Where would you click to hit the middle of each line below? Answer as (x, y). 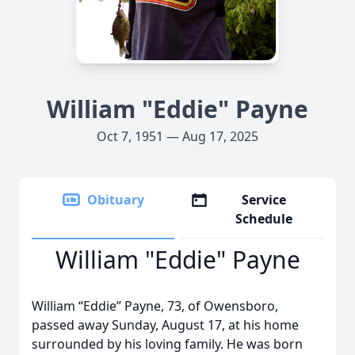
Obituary (116, 200)
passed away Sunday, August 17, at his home (165, 325)
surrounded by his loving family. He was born (167, 344)
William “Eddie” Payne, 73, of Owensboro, (155, 306)
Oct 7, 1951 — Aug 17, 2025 (177, 136)
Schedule (264, 219)
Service (264, 200)
